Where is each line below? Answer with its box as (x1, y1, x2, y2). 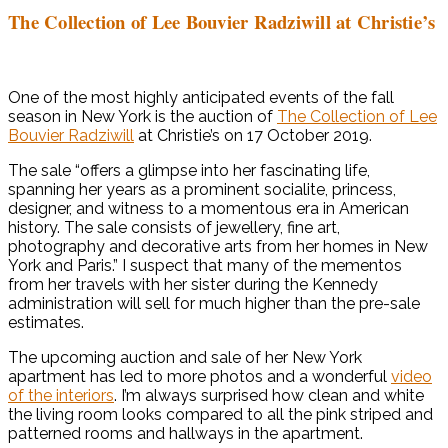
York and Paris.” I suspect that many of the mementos (8, 256, 402, 276)
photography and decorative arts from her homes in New (8, 237, 428, 257)
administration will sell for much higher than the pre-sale (8, 294, 420, 314)
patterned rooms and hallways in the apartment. (8, 424, 363, 444)
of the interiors (8, 386, 114, 406)
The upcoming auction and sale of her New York (8, 348, 362, 368)
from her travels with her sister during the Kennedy (8, 275, 378, 295)
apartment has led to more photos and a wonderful (8, 367, 391, 387)
